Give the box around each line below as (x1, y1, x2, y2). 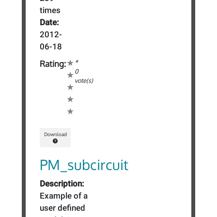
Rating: (40, 59, 66, 69)
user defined (40, 203, 86, 213)
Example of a (40, 191, 88, 201)
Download (44, 131, 67, 137)
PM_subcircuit (40, 155, 129, 174)
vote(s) (75, 77, 93, 85)
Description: (40, 179, 85, 189)
